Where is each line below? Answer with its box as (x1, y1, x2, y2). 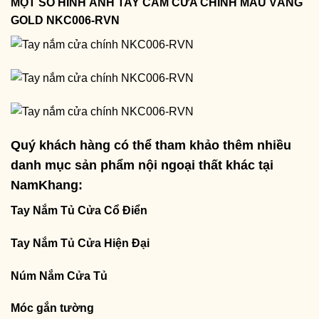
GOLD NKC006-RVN (11, 14, 120, 26)
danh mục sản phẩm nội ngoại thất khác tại (11, 158, 273, 173)
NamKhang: (11, 178, 83, 193)
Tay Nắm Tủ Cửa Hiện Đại (11, 236, 150, 249)
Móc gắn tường (11, 302, 94, 315)
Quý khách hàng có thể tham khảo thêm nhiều (11, 138, 291, 153)
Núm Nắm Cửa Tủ (11, 269, 108, 282)
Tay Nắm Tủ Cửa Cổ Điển (11, 204, 147, 217)
